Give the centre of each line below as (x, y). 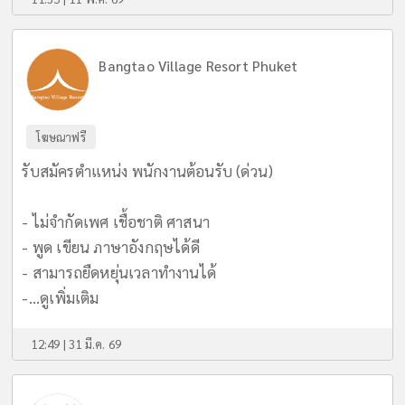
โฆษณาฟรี (61, 137)
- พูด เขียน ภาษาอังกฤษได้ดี (111, 247)
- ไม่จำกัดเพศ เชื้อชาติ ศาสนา (116, 221)
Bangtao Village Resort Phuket (198, 66)
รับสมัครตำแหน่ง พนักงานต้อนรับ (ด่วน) (148, 171)
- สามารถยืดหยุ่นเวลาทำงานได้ (119, 272)
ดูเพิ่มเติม (70, 297)
